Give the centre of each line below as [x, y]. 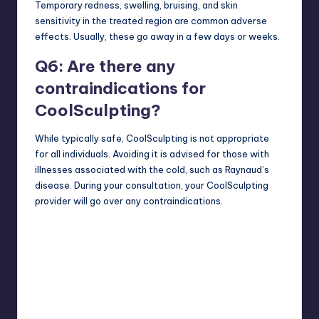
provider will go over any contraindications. [129, 200]
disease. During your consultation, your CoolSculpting [152, 185]
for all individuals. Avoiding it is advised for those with [152, 153]
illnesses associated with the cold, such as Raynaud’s [152, 169]
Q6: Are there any [105, 66]
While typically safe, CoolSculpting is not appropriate [152, 138]
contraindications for [120, 88]
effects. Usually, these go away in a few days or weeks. [157, 36]
